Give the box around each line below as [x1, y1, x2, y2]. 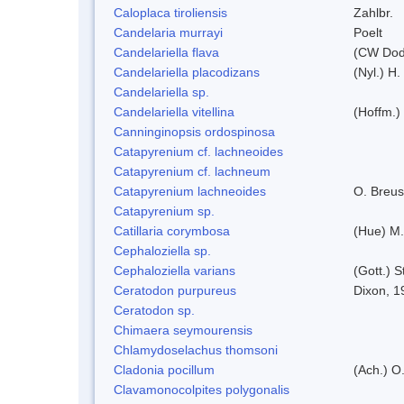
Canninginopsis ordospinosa [114, 124, 275, 139]
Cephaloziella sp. [114, 243, 211, 258]
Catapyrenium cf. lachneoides [114, 143, 283, 159]
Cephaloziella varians [114, 262, 235, 278]
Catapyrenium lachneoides [114, 183, 266, 198]
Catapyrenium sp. [114, 203, 215, 218]
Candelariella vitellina [114, 104, 234, 119]
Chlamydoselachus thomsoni [114, 342, 278, 357]
